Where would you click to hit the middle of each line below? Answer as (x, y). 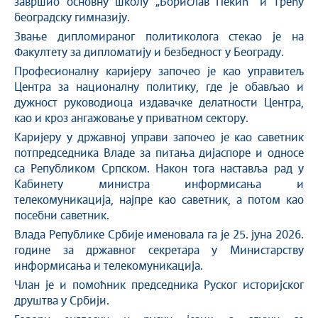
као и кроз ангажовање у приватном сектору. (131, 119)
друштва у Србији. (62, 301)
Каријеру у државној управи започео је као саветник (159, 138)
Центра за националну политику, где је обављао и (159, 88)
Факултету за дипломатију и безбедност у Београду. (149, 53)
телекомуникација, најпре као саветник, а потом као (159, 201)
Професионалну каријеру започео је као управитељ (159, 72)
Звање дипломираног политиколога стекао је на (159, 37)
